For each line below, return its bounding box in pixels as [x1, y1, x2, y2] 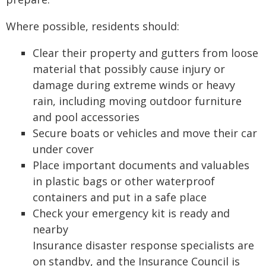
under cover [33, 142, 94, 156]
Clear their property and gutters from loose [33, 46, 258, 60]
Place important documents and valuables [33, 158, 249, 172]
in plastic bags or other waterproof [33, 174, 215, 188]
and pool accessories [33, 110, 140, 124]
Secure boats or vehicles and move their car [33, 126, 257, 140]
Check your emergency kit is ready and [33, 206, 230, 220]
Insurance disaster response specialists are [33, 238, 254, 252]
